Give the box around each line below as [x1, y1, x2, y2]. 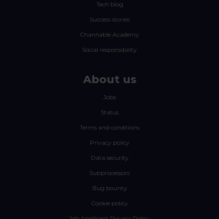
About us [83, 73, 136, 87]
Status [100, 109, 119, 116]
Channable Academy [80, 31, 139, 39]
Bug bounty [92, 184, 127, 192]
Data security [90, 154, 129, 162]
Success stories [89, 16, 130, 23]
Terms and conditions [80, 124, 139, 131]
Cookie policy [91, 199, 128, 207]
